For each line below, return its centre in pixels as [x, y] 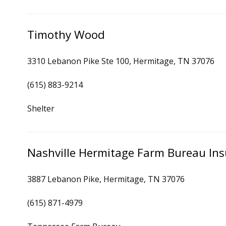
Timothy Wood [66, 35]
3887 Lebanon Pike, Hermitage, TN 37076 [106, 179]
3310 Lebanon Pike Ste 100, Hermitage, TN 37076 [121, 61]
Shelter [41, 108]
